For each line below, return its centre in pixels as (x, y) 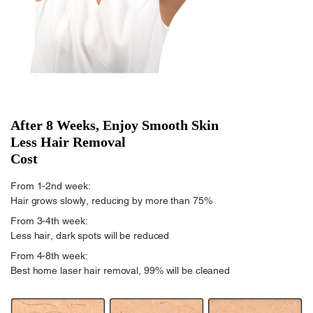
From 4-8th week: (49, 256)
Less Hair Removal (68, 141)
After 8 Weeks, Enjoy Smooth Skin (115, 125)
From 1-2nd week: (51, 186)
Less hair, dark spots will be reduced (90, 236)
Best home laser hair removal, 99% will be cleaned (121, 271)
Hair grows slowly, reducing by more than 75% (111, 201)
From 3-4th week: (49, 221)
